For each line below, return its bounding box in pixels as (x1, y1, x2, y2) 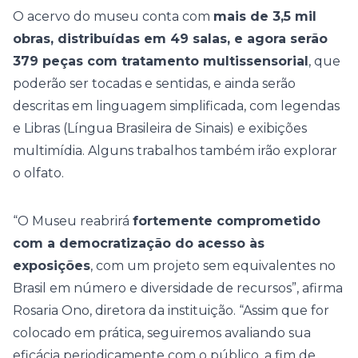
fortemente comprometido (133, 213, 320, 229)
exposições (13, 258, 90, 273)
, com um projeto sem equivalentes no (90, 258, 336, 273)
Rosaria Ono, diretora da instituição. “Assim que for (13, 303, 329, 318)
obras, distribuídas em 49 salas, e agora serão (13, 31, 328, 46)
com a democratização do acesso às (13, 236, 265, 251)
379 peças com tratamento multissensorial (13, 54, 308, 69)
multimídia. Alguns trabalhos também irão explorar (13, 143, 337, 158)
